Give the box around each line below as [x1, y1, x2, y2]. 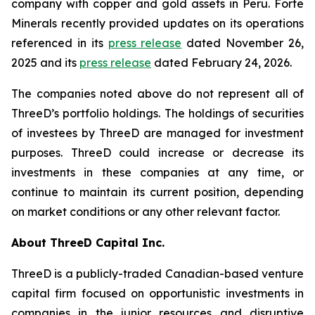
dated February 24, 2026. [151, 56, 292, 70]
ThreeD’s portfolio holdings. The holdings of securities [11, 106, 304, 120]
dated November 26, [181, 36, 304, 50]
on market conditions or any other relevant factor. [11, 205, 280, 219]
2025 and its [11, 56, 79, 70]
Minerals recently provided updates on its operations [11, 16, 304, 30]
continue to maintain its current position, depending [11, 185, 304, 199]
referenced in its [11, 36, 108, 50]
